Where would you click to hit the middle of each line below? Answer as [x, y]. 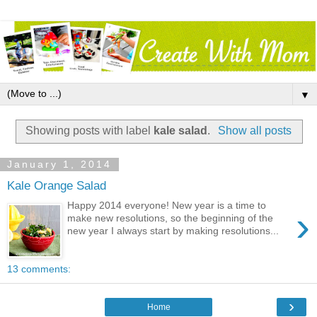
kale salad [181, 131]
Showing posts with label [90, 131]
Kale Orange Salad [57, 185]
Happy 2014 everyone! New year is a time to [167, 206]
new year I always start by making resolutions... [173, 231]
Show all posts [254, 131]
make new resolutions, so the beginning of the [171, 218]
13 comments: [39, 269]
